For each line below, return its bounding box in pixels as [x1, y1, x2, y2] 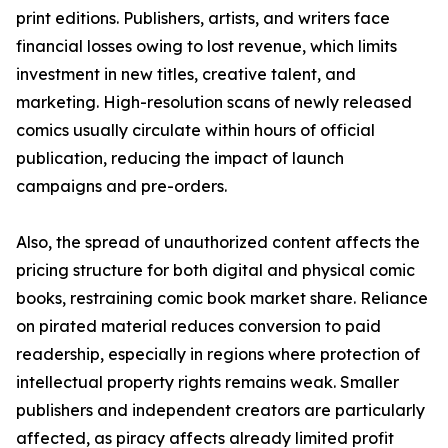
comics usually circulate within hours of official [16, 120, 375, 141]
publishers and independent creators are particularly [16, 400, 425, 421]
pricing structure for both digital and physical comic [16, 260, 415, 281]
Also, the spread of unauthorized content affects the [16, 232, 420, 253]
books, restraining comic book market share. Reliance [16, 288, 428, 309]
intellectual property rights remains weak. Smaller [16, 372, 399, 393]
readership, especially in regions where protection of [16, 344, 420, 365]
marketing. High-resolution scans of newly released [16, 92, 412, 113]
